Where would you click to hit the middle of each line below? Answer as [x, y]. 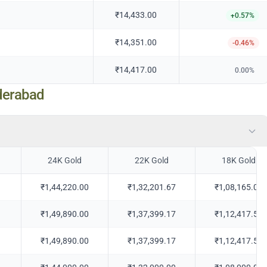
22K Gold [151, 161]
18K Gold [238, 161]
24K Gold [64, 161]
